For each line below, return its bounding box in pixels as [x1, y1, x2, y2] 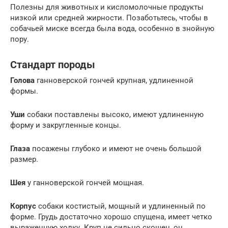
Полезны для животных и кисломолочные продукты [10, 2, 204, 12]
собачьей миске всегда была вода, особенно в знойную [10, 23, 214, 33]
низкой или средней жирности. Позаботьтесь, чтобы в [10, 13, 208, 22]
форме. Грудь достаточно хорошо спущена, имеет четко [10, 212, 212, 221]
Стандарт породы [10, 59, 95, 71]
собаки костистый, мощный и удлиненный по [36, 201, 206, 211]
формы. [10, 86, 38, 96]
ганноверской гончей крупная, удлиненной [35, 75, 193, 85]
